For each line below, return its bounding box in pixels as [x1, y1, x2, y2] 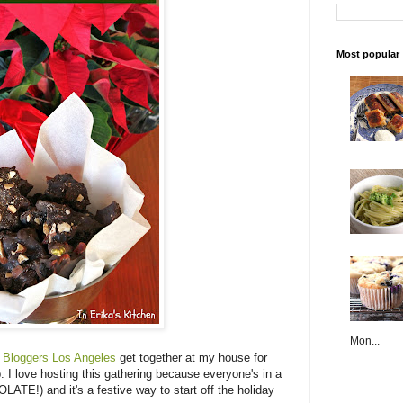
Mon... [350, 334, 380, 347]
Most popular [336, 48, 399, 59]
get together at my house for [116, 350, 267, 364]
